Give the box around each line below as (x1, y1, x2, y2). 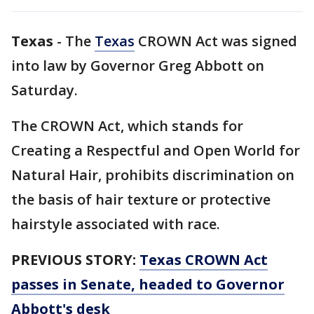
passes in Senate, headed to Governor (11, 275, 285, 294)
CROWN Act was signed (135, 32, 297, 50)
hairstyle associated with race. (11, 214, 220, 233)
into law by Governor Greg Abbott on (11, 56, 264, 75)
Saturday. (11, 81, 78, 100)
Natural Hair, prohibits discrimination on (11, 165, 294, 184)
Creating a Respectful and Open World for (11, 141, 300, 160)
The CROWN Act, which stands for (11, 116, 243, 135)
